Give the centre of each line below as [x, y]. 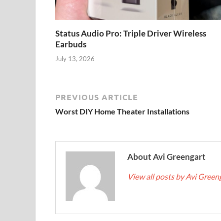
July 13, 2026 [75, 58]
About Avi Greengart [166, 156]
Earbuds [71, 44]
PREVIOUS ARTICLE [97, 97]
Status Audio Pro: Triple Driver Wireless [131, 34]
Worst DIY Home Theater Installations [122, 111]
